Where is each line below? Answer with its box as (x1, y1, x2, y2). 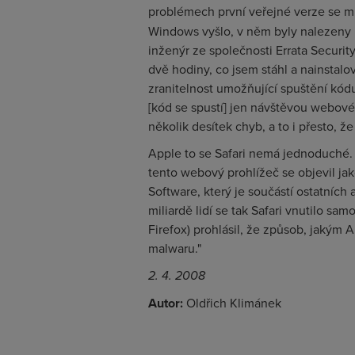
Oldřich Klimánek (183, 294, 281, 311)
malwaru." (148, 239, 201, 257)
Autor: (148, 294, 183, 312)
